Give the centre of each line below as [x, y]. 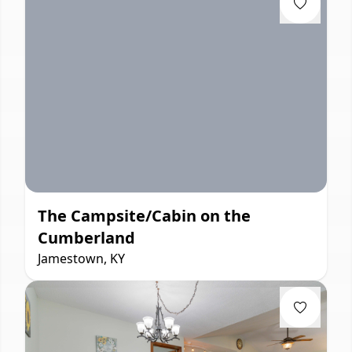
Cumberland [86, 237]
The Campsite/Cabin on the [144, 215]
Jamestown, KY [81, 258]
